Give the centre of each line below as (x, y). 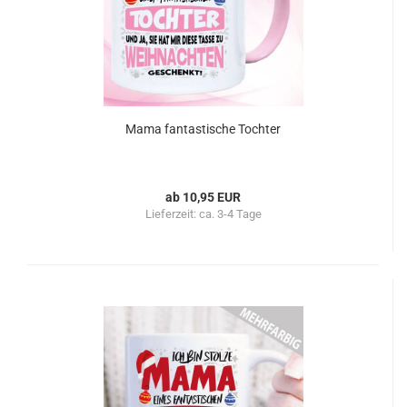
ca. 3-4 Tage (230, 214)
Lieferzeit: (172, 214)
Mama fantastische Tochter (203, 129)
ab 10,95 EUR (203, 197)
